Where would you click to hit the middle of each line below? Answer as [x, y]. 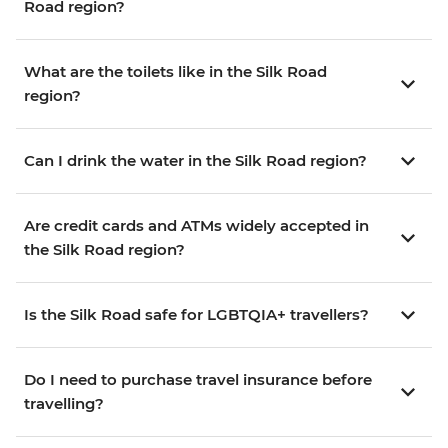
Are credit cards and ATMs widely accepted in [196, 226]
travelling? [64, 404]
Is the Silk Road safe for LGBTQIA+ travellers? [196, 315]
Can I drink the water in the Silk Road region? [195, 161]
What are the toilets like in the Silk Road [175, 72]
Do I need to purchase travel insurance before [198, 380]
